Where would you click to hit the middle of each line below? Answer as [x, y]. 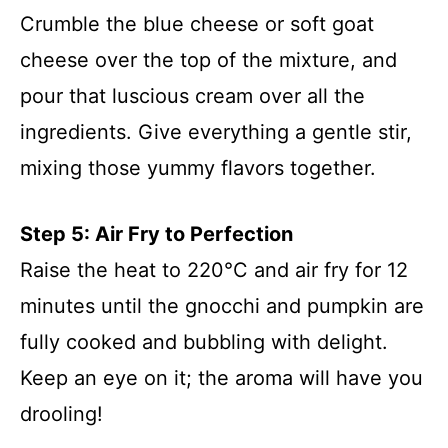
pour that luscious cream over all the [192, 95]
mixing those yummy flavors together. [198, 167]
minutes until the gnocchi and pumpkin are [222, 305]
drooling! [61, 413]
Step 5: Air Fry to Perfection [156, 233]
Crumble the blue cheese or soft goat [197, 23]
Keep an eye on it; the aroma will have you [221, 377]
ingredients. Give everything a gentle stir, [216, 131]
